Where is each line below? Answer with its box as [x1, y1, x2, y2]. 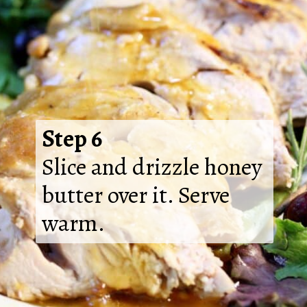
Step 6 [41, 122, 102, 155]
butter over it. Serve [41, 178, 230, 211]
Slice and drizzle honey [41, 150, 262, 183]
